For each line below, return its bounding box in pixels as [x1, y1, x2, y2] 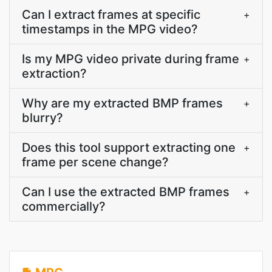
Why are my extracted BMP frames [22, 96, 223, 110]
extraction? [22, 66, 87, 81]
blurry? [22, 110, 63, 125]
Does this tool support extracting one [22, 140, 236, 155]
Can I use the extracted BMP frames [22, 185, 229, 199]
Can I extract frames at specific [22, 7, 200, 22]
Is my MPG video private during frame [22, 52, 239, 66]
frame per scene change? [22, 155, 169, 169]
